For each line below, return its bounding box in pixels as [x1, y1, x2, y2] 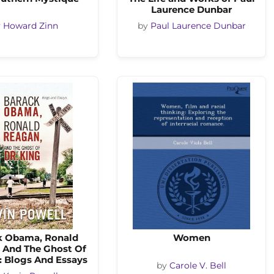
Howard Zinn [2, 21, 58, 31]
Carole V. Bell [169, 260, 226, 270]
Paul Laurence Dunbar [150, 21, 246, 31]
